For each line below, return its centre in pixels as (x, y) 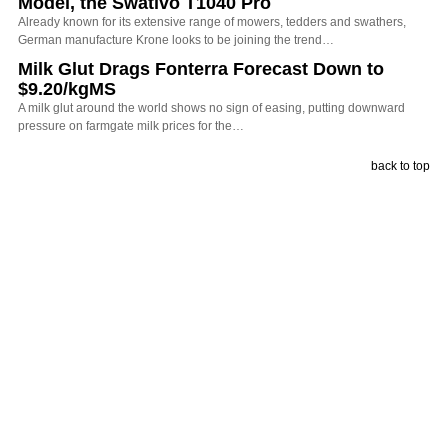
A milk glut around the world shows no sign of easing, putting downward (211, 107)
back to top (400, 165)
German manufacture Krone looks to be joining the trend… (176, 39)
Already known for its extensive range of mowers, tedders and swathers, (212, 21)
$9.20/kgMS (67, 88)
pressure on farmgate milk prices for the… (131, 125)
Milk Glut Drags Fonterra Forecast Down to (201, 68)
